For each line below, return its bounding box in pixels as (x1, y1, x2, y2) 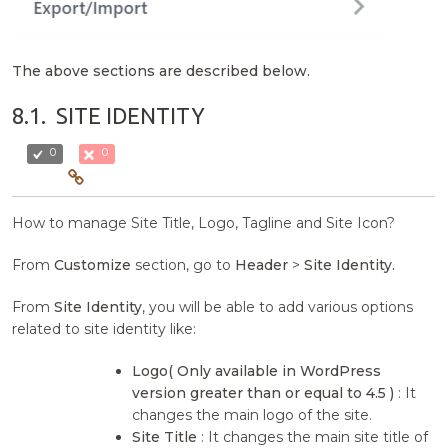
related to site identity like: (12, 319, 197, 338)
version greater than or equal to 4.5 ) (132, 383, 395, 402)
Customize (54, 255, 132, 274)
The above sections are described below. (12, 61, 311, 80)
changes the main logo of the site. (132, 405, 373, 424)
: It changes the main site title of (201, 427, 429, 446)
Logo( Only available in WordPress (132, 361, 382, 380)
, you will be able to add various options (142, 297, 414, 316)
